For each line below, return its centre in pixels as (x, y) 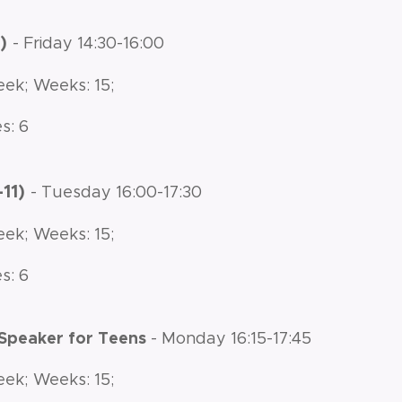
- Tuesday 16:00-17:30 (116, 192)
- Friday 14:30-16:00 (88, 43)
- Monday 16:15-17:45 (231, 338)
